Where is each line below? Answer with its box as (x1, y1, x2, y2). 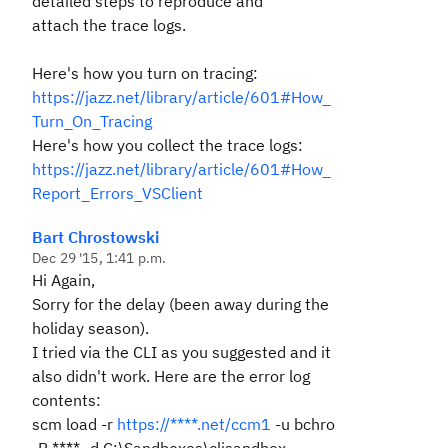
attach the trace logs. (32, 15, 186, 35)
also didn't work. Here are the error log (32, 366, 310, 386)
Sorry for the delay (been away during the (32, 294, 329, 314)
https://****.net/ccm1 (117, 414, 271, 434)
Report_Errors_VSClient (32, 183, 203, 203)
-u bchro (271, 414, 335, 434)
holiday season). (32, 318, 149, 338)
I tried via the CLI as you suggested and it (32, 342, 331, 362)
